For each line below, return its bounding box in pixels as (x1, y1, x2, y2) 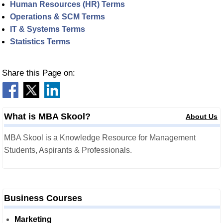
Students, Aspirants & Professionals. (4, 146, 132, 154)
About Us (186, 112, 218, 120)
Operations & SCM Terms (10, 12, 105, 21)
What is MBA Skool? (4, 111, 91, 121)
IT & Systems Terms (10, 25, 85, 33)
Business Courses (4, 193, 82, 203)
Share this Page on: (2, 68, 75, 78)
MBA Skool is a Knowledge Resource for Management (4, 133, 196, 142)
